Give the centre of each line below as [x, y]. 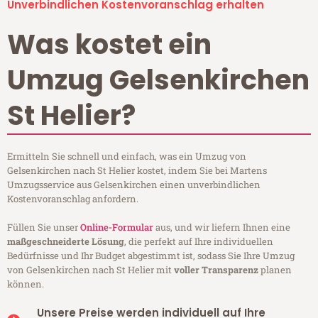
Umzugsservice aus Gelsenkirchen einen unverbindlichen [134, 185]
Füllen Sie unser [44, 227]
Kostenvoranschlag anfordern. [73, 199]
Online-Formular [117, 227]
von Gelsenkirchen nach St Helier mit [91, 270]
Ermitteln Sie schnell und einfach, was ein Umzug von [127, 157]
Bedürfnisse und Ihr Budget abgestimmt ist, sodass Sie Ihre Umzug [151, 256]
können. [26, 284]
